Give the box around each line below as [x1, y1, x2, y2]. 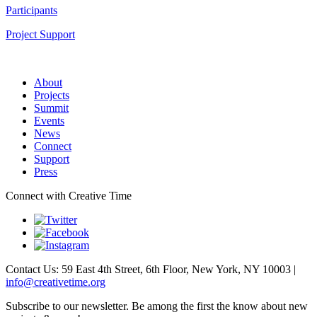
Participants [6, 4, 57, 17]
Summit [34, 102, 69, 115]
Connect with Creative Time [6, 190, 132, 202]
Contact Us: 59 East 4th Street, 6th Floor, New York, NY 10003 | [6, 263, 296, 276]
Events [34, 115, 64, 127]
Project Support [6, 28, 75, 41]
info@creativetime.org [6, 276, 105, 289]
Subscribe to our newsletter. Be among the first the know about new [6, 300, 308, 313]
